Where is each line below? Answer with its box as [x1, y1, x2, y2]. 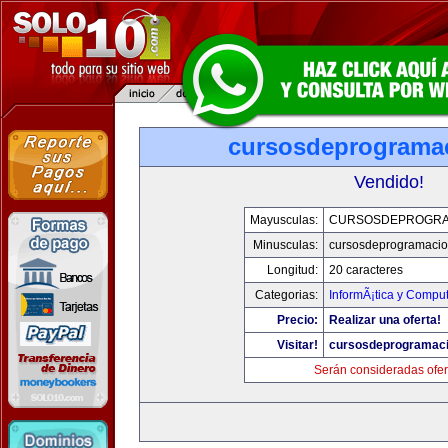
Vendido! [354, 172, 424, 192]
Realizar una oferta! [328, 313, 441, 327]
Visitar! [276, 338, 318, 352]
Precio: [276, 313, 318, 327]
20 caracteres [328, 263, 403, 277]
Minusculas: [252, 238, 318, 252]
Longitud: [266, 263, 318, 277]
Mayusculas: [249, 213, 318, 227]
